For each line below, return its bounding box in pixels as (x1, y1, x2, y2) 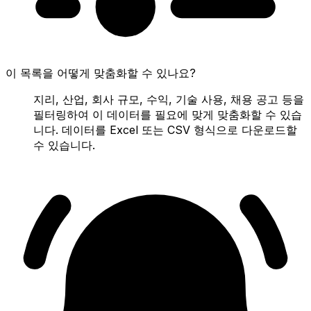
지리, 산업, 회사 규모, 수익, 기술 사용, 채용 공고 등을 (33, 92, 304, 106)
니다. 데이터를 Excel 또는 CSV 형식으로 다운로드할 (33, 122, 297, 137)
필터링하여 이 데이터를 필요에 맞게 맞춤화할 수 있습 (33, 107, 302, 121)
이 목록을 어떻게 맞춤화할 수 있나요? (6, 65, 196, 80)
